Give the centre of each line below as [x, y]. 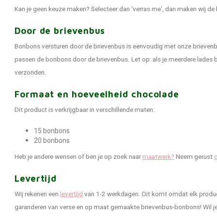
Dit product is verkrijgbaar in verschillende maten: [85, 110]
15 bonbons [52, 131]
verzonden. [31, 73]
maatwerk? [158, 157]
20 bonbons [52, 141]
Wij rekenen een [37, 194]
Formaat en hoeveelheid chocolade [97, 94]
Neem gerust [194, 157]
